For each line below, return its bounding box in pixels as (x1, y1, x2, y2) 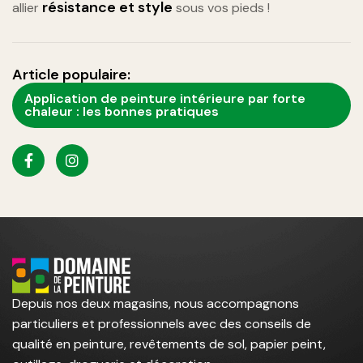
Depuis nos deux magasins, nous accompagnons (12, 295, 299, 313)
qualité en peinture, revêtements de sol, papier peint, (12, 335, 326, 353)
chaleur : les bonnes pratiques (24, 103, 219, 121)
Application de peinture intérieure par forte (24, 90, 305, 108)
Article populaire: (12, 65, 130, 85)
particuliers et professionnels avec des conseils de (12, 315, 311, 333)
